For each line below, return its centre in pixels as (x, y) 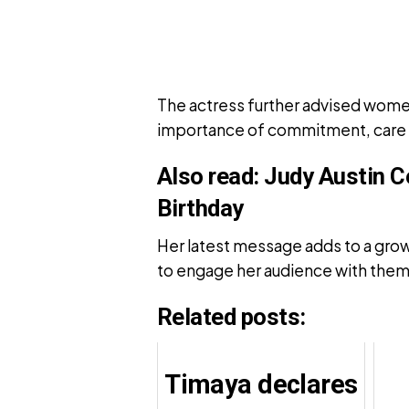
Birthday (200, 208)
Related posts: (231, 317)
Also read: (211, 176)
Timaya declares (261, 384)
